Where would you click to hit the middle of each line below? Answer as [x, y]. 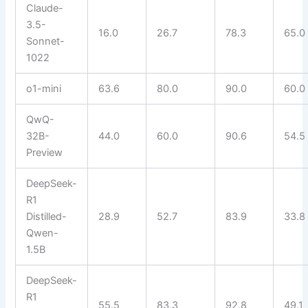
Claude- [45, 8]
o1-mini [44, 88]
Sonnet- [46, 41]
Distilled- [47, 216]
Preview [45, 152]
